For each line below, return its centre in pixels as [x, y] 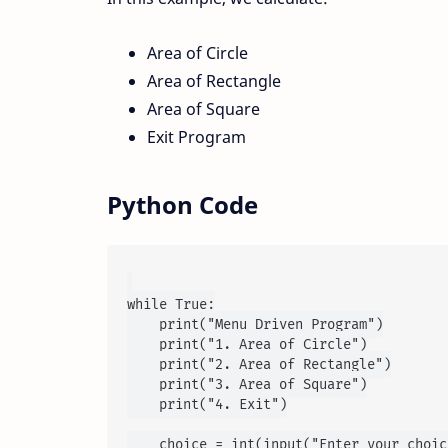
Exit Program [196, 137]
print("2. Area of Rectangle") [259, 365]
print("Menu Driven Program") [255, 325]
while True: [171, 305]
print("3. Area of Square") [247, 385]
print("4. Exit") [207, 405]
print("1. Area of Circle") [247, 345]
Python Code [182, 205]
